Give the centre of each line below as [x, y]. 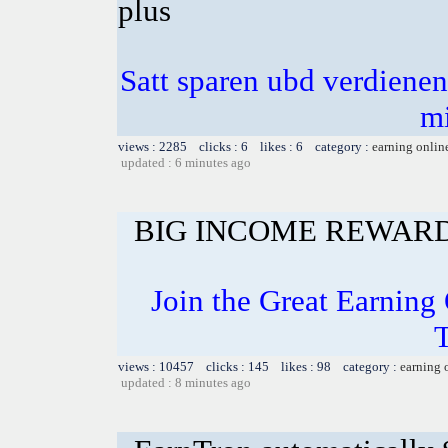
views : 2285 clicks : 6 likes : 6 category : [245, 146]
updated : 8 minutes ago [186, 382]
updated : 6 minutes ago [186, 162]
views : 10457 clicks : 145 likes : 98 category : [259, 366]
